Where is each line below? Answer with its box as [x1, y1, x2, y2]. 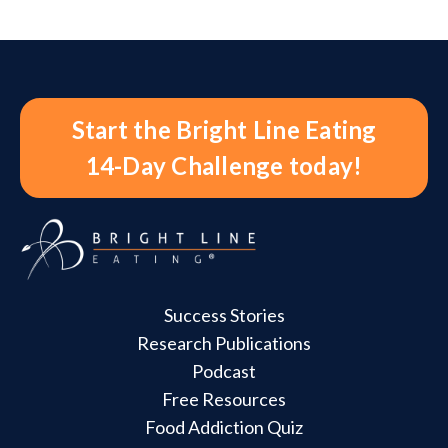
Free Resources [162, 388, 286, 411]
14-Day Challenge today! [85, 151, 363, 181]
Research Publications [137, 332, 311, 355]
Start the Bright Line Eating [71, 115, 377, 145]
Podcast [192, 360, 256, 383]
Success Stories [163, 304, 285, 327]
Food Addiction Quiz [145, 416, 303, 439]
